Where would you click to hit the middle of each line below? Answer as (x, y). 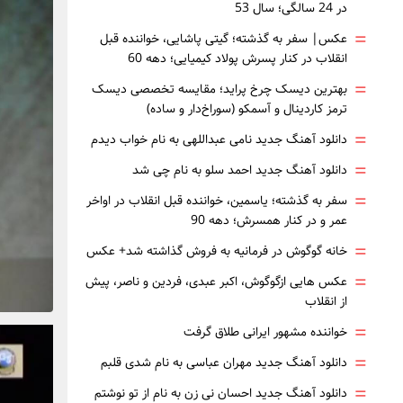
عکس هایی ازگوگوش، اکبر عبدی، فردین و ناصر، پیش (216, 282)
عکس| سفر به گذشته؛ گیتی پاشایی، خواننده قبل (224, 39)
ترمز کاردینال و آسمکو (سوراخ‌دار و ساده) (247, 109)
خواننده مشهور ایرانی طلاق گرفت (265, 332)
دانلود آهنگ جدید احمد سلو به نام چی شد (240, 170)
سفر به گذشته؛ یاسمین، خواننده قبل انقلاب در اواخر (217, 201)
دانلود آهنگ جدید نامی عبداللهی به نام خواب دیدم (219, 139)
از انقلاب (326, 301)
